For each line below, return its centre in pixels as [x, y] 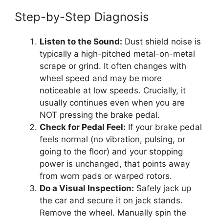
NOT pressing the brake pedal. [100, 115]
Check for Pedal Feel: [83, 127]
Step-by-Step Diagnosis [82, 17]
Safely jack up [163, 188]
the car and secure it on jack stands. [111, 200]
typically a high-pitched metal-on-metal [117, 54]
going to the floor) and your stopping [111, 151]
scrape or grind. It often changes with [113, 66]
